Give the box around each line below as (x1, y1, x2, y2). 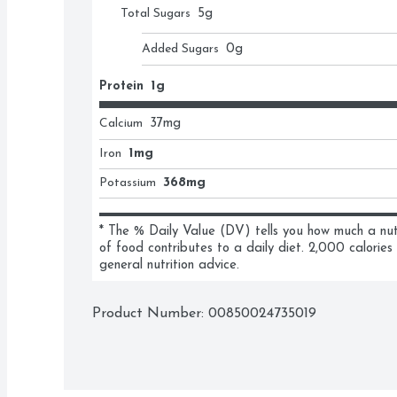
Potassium (99, 176, 156, 190)
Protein (99, 80, 144, 93)
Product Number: (92, 307, 208, 321)
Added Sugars (142, 43, 219, 56)
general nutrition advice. (99, 259, 239, 272)
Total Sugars (121, 7, 191, 20)
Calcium (99, 117, 143, 130)
